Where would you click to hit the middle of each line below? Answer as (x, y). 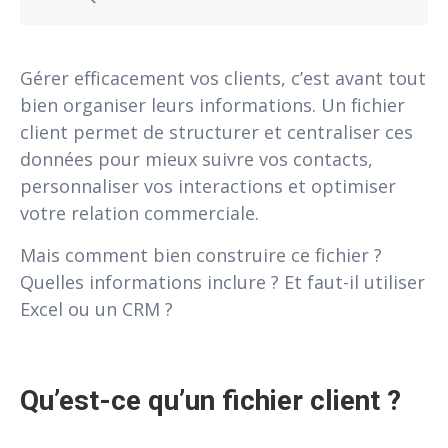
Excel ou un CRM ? (96, 308)
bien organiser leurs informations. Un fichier (212, 104)
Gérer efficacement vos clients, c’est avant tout (223, 77)
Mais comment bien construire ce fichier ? (201, 254)
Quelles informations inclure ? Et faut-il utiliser (222, 281)
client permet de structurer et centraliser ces (216, 131)
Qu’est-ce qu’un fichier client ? (210, 400)
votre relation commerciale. (139, 212)
